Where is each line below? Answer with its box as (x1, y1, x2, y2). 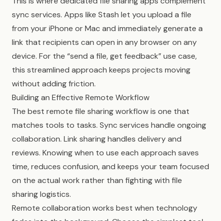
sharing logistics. (12, 189, 71, 199)
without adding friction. (12, 78, 96, 89)
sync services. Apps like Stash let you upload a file (12, 9, 191, 20)
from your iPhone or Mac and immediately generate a (12, 23, 203, 34)
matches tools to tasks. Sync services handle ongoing (12, 120, 206, 130)
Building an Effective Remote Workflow (12, 92, 149, 103)
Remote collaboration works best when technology (12, 203, 197, 213)
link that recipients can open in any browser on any (12, 37, 197, 47)
